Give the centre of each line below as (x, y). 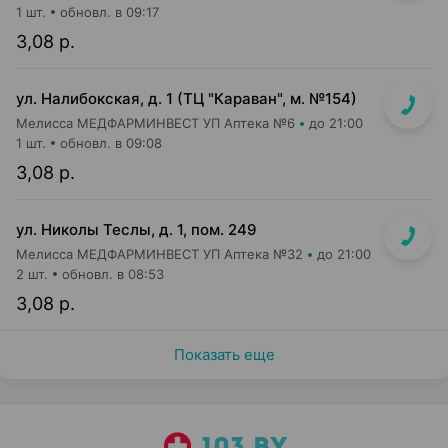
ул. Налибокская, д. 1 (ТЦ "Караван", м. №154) (186, 98)
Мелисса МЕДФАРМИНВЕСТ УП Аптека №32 (159, 254)
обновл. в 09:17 (109, 12)
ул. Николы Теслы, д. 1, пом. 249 (136, 229)
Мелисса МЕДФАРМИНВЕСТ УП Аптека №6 (155, 123)
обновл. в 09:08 (111, 143)
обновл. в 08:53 (113, 274)
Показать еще (224, 354)
